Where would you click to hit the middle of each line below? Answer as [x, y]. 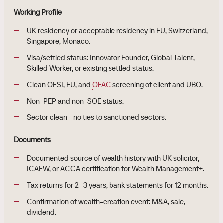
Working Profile [38, 12]
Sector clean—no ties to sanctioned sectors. [97, 117]
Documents [32, 140]
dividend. [42, 212]
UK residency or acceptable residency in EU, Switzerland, [117, 31]
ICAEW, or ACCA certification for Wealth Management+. [115, 168]
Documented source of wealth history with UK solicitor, [113, 158]
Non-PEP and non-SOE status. [75, 101]
